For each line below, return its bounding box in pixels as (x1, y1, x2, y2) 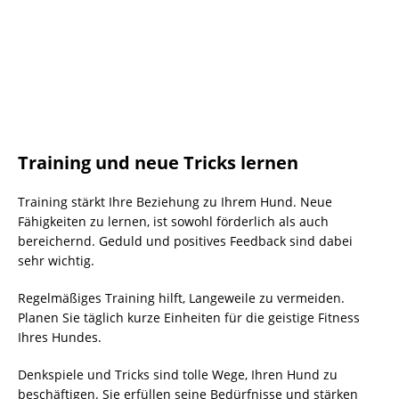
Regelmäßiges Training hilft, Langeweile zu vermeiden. (18, 289, 345, 306)
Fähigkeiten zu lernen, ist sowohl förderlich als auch (18, 213, 329, 230)
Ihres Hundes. (18, 329, 102, 346)
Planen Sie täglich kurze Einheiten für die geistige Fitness (18, 309, 360, 326)
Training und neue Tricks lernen (18, 151, 298, 175)
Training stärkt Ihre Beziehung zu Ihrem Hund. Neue (18, 193, 332, 210)
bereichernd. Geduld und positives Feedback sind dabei (18, 232, 353, 249)
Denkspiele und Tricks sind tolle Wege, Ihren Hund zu (18, 366, 338, 383)
